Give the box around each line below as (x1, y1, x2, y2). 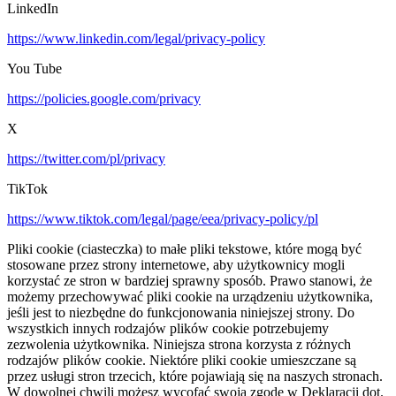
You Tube (7, 61, 62, 77)
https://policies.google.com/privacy (7, 91, 201, 107)
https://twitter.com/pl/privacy (7, 151, 165, 167)
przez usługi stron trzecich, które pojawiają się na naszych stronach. (7, 369, 383, 385)
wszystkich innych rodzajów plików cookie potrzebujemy (7, 321, 329, 337)
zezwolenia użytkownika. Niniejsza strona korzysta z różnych (7, 337, 351, 353)
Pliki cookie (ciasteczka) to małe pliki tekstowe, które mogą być (7, 241, 362, 257)
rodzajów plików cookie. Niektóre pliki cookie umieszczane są (7, 353, 356, 369)
